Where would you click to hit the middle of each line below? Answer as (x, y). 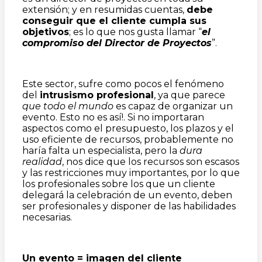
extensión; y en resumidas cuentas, (104, 10)
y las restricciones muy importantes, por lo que (131, 173)
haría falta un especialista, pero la (101, 151)
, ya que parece (189, 95)
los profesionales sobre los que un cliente (119, 184)
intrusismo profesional (97, 95)
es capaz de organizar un (173, 106)
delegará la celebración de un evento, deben (127, 195)
